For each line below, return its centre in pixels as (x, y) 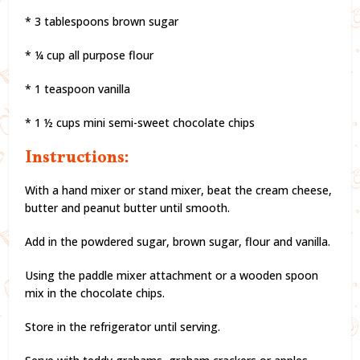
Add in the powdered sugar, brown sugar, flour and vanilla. (178, 241)
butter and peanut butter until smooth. (128, 207)
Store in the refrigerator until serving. (123, 326)
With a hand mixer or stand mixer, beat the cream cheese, (179, 190)
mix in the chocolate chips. (95, 292)
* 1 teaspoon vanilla (78, 88)
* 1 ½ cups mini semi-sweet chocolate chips (140, 122)
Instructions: (78, 160)
